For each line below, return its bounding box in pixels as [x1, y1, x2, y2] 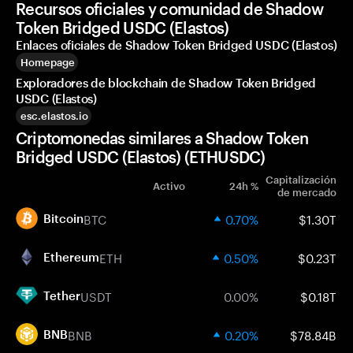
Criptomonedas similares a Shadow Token [16, 128, 309, 147]
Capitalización [266, 173, 336, 186]
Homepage [20, 56, 75, 69]
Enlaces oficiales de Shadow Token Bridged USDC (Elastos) [16, 38, 337, 52]
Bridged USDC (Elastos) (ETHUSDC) [16, 147, 266, 166]
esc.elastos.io [20, 110, 88, 122]
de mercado [277, 186, 336, 199]
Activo [153, 180, 185, 192]
